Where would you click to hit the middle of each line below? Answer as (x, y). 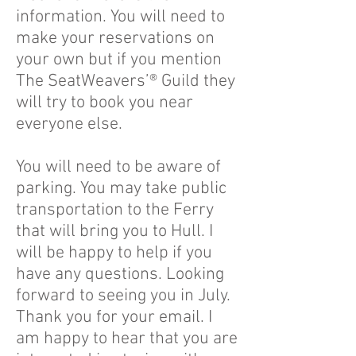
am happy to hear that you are (127, 339)
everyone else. (71, 124)
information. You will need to (120, 17)
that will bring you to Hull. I (114, 232)
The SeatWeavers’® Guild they (126, 81)
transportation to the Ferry (115, 210)
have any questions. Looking (120, 275)
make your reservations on (115, 39)
